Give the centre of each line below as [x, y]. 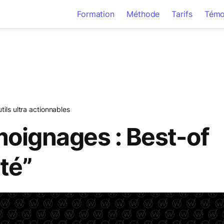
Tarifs [182, 14]
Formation [96, 14]
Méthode [143, 14]
